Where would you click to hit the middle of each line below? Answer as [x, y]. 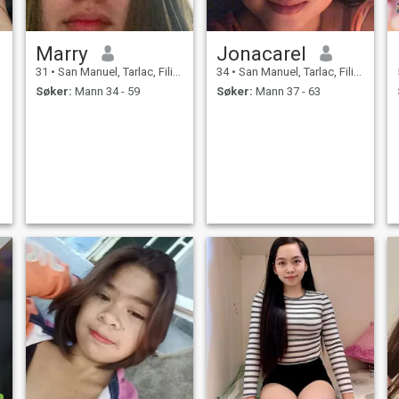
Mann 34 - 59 [106, 92]
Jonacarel [261, 53]
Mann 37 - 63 [286, 92]
